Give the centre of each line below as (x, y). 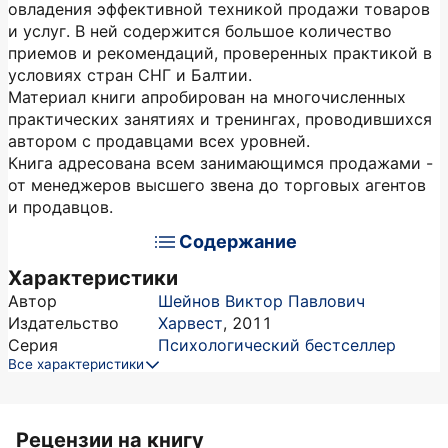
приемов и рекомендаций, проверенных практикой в (220, 53)
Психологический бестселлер (277, 345)
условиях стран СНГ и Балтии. (130, 75)
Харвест (190, 323)
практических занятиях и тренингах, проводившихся (220, 119)
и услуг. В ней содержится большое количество (200, 31)
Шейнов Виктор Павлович (261, 301)
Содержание (238, 241)
